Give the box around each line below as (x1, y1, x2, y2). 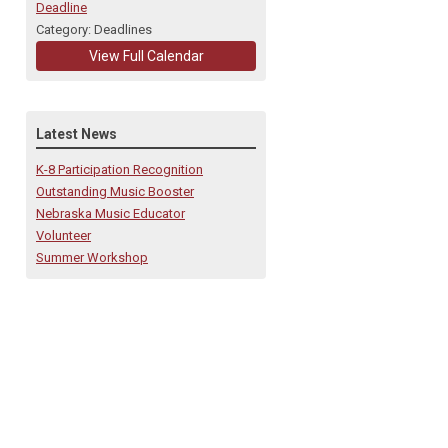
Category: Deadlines (36, 22, 152, 37)
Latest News (36, 126, 117, 142)
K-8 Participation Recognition (36, 162, 203, 177)
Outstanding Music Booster (36, 184, 194, 199)
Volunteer (36, 228, 91, 243)
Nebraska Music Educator (36, 206, 185, 221)
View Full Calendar (88, 48, 204, 64)
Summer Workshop (36, 250, 148, 265)
